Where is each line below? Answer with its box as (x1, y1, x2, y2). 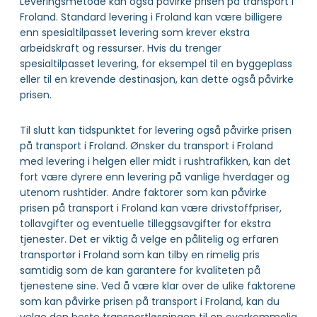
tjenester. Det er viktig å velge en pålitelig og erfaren (20, 231, 279, 246)
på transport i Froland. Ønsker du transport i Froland (20, 138, 273, 153)
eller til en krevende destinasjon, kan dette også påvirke (20, 71, 294, 86)
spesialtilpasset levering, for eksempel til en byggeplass (20, 56, 292, 71)
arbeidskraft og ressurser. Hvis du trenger (20, 40, 221, 55)
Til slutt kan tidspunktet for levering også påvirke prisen (20, 122, 292, 137)
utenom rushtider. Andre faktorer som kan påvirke (20, 185, 267, 200)
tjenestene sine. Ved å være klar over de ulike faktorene (20, 278, 296, 293)
